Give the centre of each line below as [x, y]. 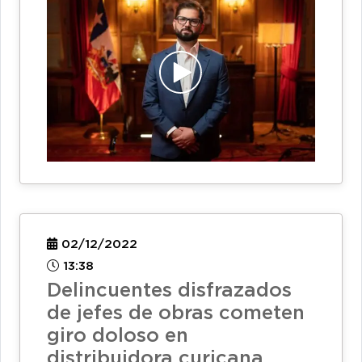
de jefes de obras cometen [176, 314]
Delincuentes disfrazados [169, 291]
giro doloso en [118, 337]
